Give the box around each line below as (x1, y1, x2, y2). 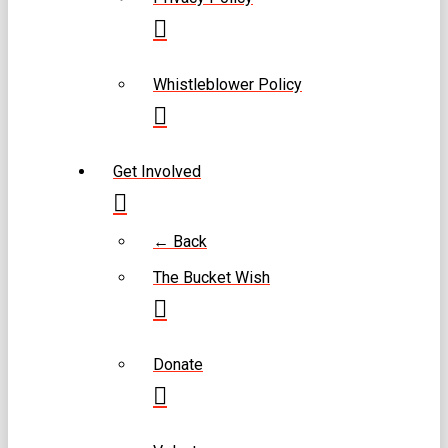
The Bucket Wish (153, 267, 270, 287)
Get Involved (113, 161, 201, 181)
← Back (153, 231, 207, 251)
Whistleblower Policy (153, 74, 302, 94)
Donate (153, 354, 203, 374)
